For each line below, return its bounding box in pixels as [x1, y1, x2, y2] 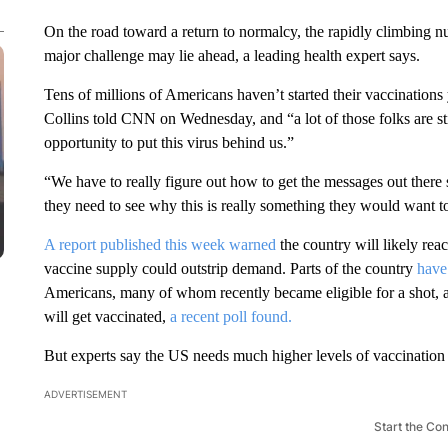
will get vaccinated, [43, 308, 170, 325]
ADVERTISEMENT [43, 388, 127, 400]
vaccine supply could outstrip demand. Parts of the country [43, 260, 413, 277]
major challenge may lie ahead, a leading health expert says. [43, 47, 420, 64]
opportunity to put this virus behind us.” [43, 134, 294, 151]
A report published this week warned [43, 236, 276, 253]
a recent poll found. [169, 308, 292, 325]
